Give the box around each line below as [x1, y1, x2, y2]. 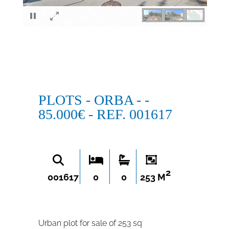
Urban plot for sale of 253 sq [38, 218, 142, 228]
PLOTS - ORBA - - [38, 92, 149, 108]
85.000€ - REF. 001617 [38, 106, 172, 122]
